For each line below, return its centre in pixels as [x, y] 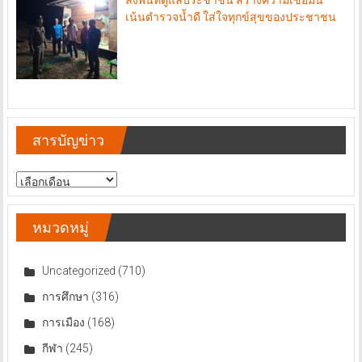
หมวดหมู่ [60, 227]
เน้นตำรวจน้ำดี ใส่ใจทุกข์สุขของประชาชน [231, 17]
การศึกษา [65, 296]
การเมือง [63, 322]
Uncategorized [78, 270]
